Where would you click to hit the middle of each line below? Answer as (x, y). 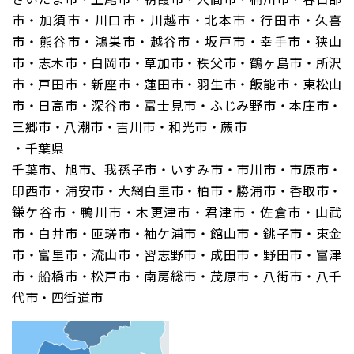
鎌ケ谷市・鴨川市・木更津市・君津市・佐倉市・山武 (177, 211)
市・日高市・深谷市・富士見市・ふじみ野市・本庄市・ (177, 105)
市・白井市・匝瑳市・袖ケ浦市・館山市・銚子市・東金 (177, 233)
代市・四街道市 (58, 297)
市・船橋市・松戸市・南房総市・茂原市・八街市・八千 (177, 275)
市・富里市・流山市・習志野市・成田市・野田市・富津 (177, 254)
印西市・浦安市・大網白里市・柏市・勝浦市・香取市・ (177, 190)
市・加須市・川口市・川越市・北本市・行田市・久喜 (177, 19)
